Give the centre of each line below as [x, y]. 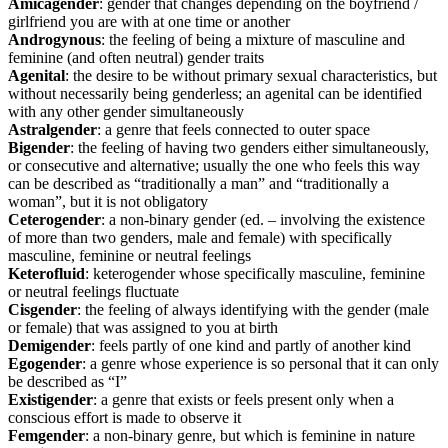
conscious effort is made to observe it [124, 417]
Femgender [46, 435]
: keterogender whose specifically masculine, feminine [255, 273]
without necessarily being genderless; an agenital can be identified [215, 93]
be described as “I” [67, 381]
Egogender [45, 363]
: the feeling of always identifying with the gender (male [253, 309]
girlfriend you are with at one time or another [149, 21]
